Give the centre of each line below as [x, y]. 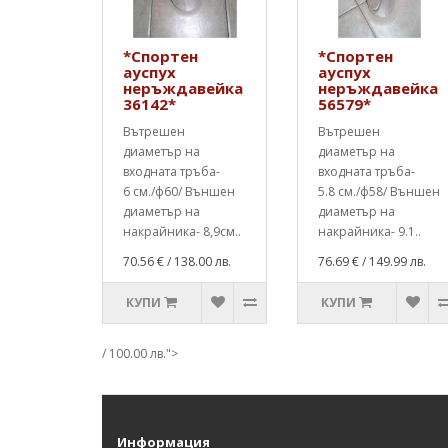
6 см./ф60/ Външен [179, 191]
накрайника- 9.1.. [369, 231]
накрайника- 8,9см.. [182, 231]
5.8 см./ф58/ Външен [379, 191]
